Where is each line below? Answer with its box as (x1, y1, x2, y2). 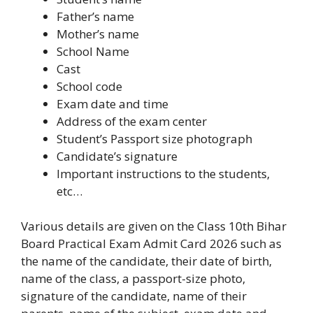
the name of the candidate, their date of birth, (21, 253, 272, 270)
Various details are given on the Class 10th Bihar (21, 218, 286, 235)
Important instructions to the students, (57, 165, 270, 182)
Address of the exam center (57, 112, 207, 129)
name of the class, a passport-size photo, (21, 270, 245, 287)
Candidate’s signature (57, 147, 177, 164)
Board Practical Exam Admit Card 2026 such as (21, 235, 282, 252)
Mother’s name (57, 25, 139, 42)
